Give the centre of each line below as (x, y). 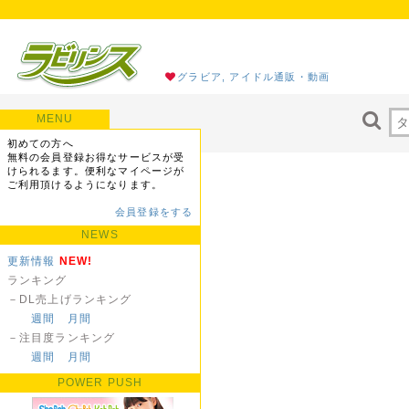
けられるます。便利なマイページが (96, 170)
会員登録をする (154, 211)
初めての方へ (40, 143)
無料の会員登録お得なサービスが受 (96, 157)
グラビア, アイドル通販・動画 (254, 77)
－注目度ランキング (61, 337)
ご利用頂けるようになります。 (85, 184)
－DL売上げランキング (69, 299)
